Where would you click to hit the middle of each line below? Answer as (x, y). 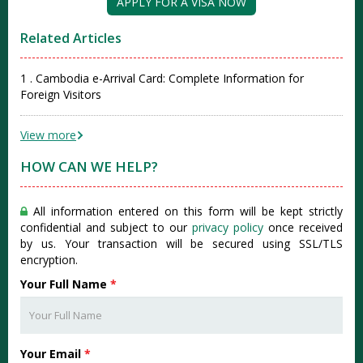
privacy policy (228, 228)
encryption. (49, 260)
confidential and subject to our (106, 228)
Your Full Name (65, 284)
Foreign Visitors (61, 95)
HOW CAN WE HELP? (89, 167)
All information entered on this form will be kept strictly (185, 211)
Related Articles (71, 38)
